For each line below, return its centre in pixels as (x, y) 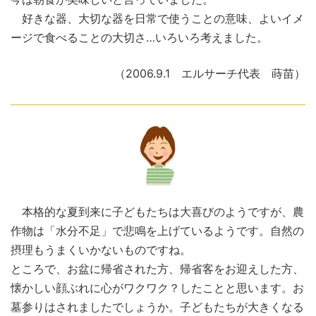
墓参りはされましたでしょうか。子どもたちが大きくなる (157, 307)
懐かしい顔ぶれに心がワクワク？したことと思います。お (157, 288)
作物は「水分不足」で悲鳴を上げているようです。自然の (157, 231)
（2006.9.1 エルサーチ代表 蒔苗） (210, 74)
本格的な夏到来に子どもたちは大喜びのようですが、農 (157, 212)
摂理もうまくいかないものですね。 (101, 250)
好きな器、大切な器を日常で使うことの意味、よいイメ (157, 19)
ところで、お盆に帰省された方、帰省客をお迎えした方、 (157, 269)
